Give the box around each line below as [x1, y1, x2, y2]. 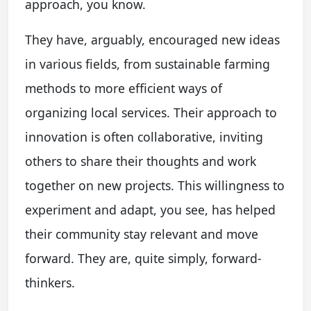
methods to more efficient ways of [25, 80, 222, 97]
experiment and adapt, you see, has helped [25, 201, 276, 219]
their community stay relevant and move [25, 226, 258, 243]
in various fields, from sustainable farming [25, 56, 270, 73]
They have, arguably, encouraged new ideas [25, 31, 280, 49]
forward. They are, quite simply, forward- [25, 250, 262, 267]
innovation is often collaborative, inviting [25, 128, 263, 146]
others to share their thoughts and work [25, 153, 256, 170]
